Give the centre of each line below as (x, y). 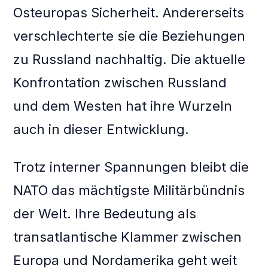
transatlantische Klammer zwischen (128, 237)
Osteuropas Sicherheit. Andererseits (129, 13)
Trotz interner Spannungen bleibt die (131, 167)
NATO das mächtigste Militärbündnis (129, 191)
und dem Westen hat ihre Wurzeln (123, 106)
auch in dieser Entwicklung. (101, 130)
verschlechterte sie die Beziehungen (130, 36)
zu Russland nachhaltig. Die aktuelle (130, 60)
